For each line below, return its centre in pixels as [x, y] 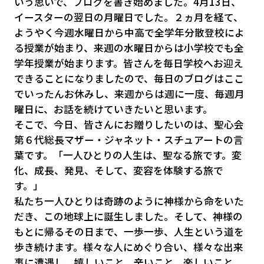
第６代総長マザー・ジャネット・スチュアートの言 [128, 140]
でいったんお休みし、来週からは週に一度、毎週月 [129, 94]
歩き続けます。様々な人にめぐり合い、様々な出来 [128, 247]
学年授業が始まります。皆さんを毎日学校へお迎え [128, 63]
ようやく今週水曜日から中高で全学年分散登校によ [129, 33]
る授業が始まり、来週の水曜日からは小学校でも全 [129, 48]
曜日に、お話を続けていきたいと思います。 [113, 109]
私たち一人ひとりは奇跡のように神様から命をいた [129, 201]
